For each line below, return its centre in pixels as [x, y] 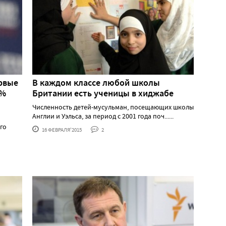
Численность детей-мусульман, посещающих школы [113, 107]
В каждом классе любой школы [96, 83]
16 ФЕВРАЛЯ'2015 [61, 130]
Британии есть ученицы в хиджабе [103, 94]
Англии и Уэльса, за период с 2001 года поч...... [103, 116]
